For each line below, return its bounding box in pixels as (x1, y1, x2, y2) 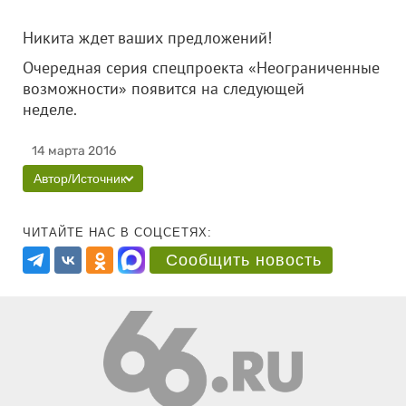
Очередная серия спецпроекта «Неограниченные (23, 57, 380, 78)
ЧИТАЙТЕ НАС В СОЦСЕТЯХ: (23, 226, 212, 239)
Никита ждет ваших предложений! (23, 27, 272, 48)
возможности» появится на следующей (23, 78, 304, 99)
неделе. (23, 99, 130, 120)
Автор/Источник (34, 171, 126, 186)
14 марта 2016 (32, 143, 116, 159)
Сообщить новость (166, 251, 322, 269)
